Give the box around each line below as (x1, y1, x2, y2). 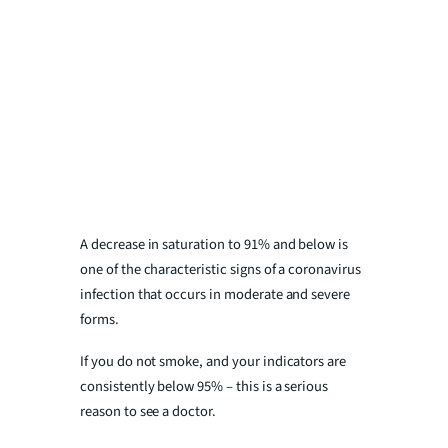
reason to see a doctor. (80, 401, 216, 423)
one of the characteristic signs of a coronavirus (80, 259, 361, 281)
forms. (80, 309, 119, 331)
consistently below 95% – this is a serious (80, 376, 329, 398)
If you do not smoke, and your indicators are (80, 351, 347, 373)
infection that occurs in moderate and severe (80, 284, 351, 306)
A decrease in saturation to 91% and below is (80, 234, 349, 256)
